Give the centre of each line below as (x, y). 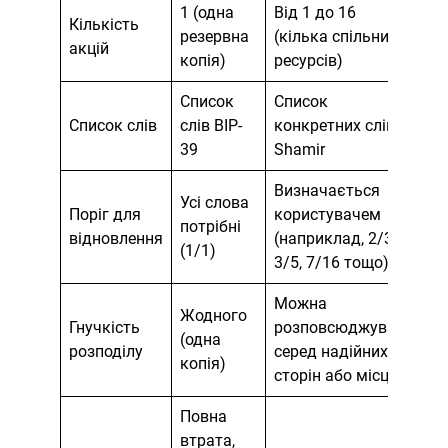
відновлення (116, 239)
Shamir (299, 150)
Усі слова (214, 203)
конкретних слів (334, 126)
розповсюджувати (343, 328)
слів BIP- (211, 126)
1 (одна (207, 13)
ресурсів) (308, 61)
